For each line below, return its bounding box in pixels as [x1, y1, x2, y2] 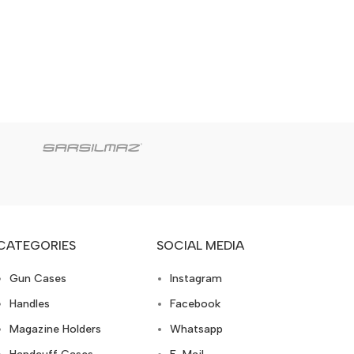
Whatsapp [170, 322, 224, 337]
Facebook [170, 297, 221, 311]
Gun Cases [9, 272, 66, 286]
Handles [9, 297, 50, 311]
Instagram [170, 272, 223, 286]
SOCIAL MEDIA [156, 238, 245, 254]
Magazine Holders [9, 322, 101, 337]
